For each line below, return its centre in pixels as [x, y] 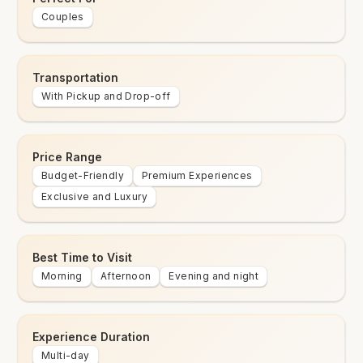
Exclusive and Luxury [94, 196]
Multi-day [66, 355]
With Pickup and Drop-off [106, 96]
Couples [63, 17]
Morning [62, 276]
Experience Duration [91, 337]
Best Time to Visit [82, 257]
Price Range [67, 157]
